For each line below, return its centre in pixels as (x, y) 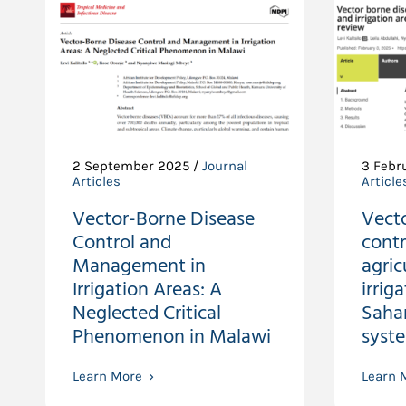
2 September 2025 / (137, 166)
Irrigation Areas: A (147, 290)
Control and (122, 243)
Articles (97, 181)
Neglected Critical (147, 314)
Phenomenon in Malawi (172, 337)
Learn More (107, 376)
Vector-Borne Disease (164, 219)
